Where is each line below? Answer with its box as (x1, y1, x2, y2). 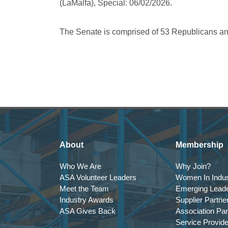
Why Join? (176, 162, 211, 170)
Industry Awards (60, 195, 113, 204)
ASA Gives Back (60, 207, 116, 215)
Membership (176, 140, 223, 149)
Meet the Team (60, 184, 109, 193)
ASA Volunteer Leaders (60, 173, 136, 182)
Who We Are (60, 162, 101, 170)
